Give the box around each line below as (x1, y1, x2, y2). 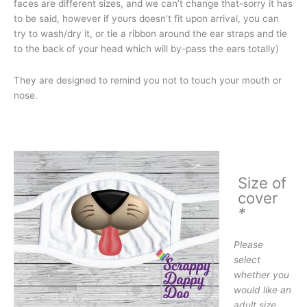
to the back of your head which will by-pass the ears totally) (14, 43, 279, 55)
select (233, 254, 260, 265)
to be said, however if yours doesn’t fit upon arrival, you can (14, 13, 279, 25)
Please (233, 238, 263, 250)
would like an (233, 284, 291, 295)
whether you (233, 269, 289, 280)
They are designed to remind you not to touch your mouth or (14, 75, 282, 86)
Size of (237, 173, 286, 192)
